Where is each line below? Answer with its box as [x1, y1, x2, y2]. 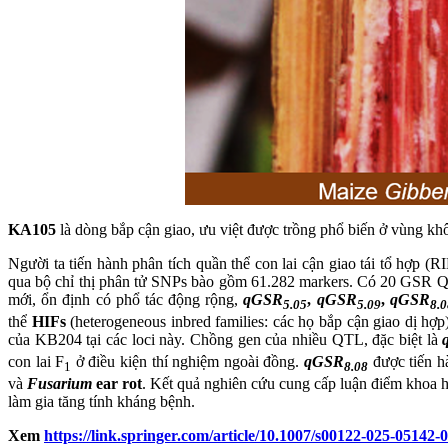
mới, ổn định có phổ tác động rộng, [8, 290, 244, 308]
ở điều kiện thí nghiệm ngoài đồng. [71, 353, 304, 371]
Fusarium [27, 375, 92, 393]
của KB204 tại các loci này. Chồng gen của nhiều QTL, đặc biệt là [8, 330, 438, 348]
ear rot [92, 375, 142, 393]
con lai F [8, 353, 65, 371]
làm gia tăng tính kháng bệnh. [8, 393, 195, 411]
